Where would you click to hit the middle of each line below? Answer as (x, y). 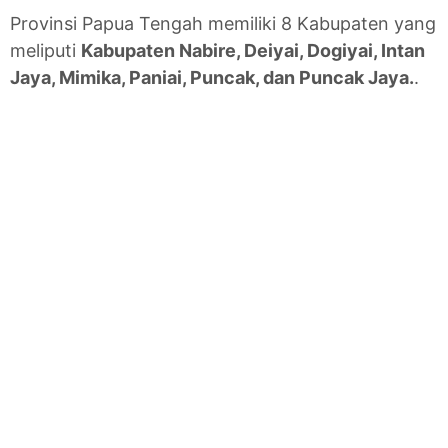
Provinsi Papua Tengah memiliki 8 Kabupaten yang (223, 24)
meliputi (45, 51)
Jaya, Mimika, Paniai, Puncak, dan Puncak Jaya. (212, 78)
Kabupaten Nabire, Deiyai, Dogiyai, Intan (253, 51)
